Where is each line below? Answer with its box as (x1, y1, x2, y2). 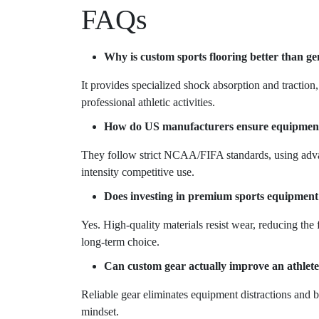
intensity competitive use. (81, 166, 194, 179)
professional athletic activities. (81, 96, 215, 109)
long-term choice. (81, 236, 159, 249)
